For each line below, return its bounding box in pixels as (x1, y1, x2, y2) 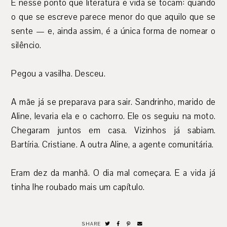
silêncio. (11, 40, 42, 52)
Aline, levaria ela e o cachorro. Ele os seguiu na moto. (11, 110, 216, 123)
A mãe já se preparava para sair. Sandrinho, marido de (11, 96, 216, 108)
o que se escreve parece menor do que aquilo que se (11, 11, 216, 23)
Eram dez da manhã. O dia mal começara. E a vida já (11, 167, 216, 179)
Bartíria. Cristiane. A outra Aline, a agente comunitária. (11, 139, 214, 151)
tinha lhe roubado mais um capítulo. (11, 181, 145, 194)
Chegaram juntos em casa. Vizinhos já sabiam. (11, 125, 216, 137)
